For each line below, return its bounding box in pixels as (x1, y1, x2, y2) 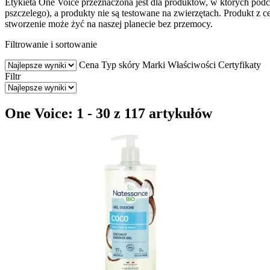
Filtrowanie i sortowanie (5, 39, 97, 49)
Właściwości (168, 59, 216, 70)
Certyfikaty (218, 59, 261, 70)
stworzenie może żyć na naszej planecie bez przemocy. (5, 18, 213, 29)
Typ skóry (101, 59, 140, 70)
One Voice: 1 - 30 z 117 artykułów (5, 105, 212, 121)
